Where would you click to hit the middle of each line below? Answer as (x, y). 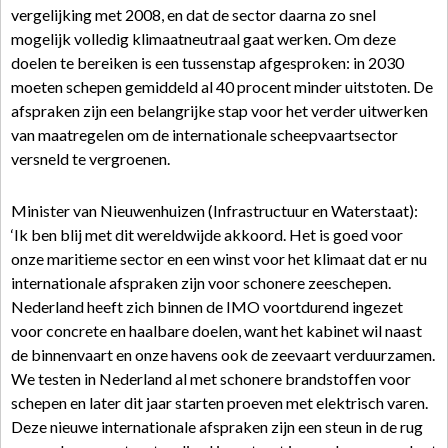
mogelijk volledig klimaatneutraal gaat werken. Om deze (203, 38)
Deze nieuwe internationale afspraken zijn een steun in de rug (217, 426)
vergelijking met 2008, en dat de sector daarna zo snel (193, 14)
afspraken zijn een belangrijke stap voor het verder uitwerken (219, 110)
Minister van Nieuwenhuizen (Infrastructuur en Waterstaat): (214, 210)
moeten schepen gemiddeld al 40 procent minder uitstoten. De (222, 86)
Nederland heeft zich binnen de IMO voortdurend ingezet (207, 306)
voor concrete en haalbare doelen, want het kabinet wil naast (216, 330)
